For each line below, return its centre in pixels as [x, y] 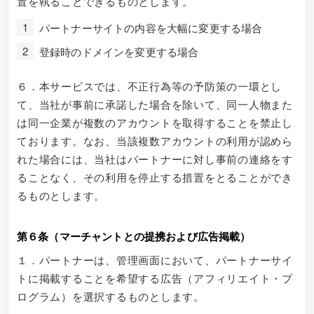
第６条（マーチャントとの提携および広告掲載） [134, 236]
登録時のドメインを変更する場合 [119, 52]
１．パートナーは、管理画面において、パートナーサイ [155, 259]
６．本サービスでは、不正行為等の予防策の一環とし [149, 86]
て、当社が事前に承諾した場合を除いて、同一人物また [155, 104]
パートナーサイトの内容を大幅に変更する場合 [151, 28]
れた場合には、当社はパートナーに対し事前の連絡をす [155, 158]
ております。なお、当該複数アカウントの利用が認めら [155, 140]
